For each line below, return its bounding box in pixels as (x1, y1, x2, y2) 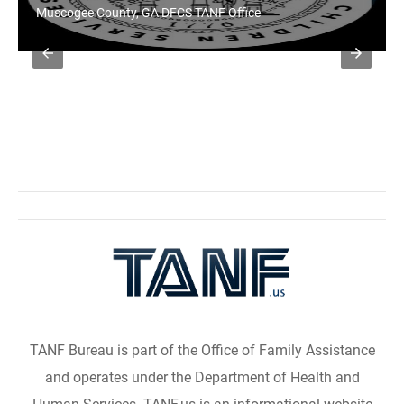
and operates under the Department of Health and (44, 368, 360, 386)
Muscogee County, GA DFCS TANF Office (36, 5, 261, 20)
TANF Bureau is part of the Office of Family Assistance (29, 341, 375, 359)
